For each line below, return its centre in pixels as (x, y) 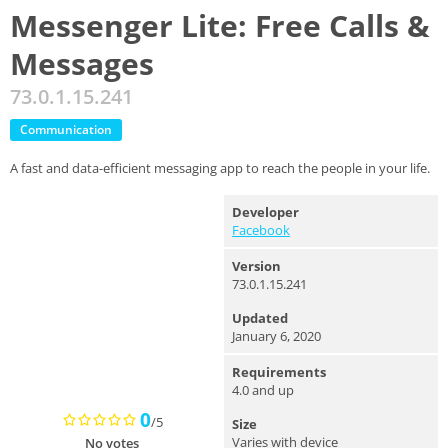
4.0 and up (263, 390)
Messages (82, 63)
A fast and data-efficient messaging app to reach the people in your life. (220, 168)
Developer (265, 212)
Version (256, 266)
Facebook (261, 230)
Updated (260, 318)
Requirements (279, 372)
